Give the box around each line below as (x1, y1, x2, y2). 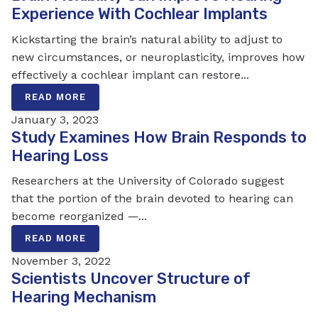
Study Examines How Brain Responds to (11, 128, 307, 146)
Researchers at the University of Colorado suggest (11, 174, 284, 188)
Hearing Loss (11, 146, 109, 165)
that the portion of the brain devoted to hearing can (11, 192, 293, 206)
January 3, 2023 (11, 112, 99, 126)
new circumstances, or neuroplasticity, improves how (11, 50, 305, 65)
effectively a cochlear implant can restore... (11, 68, 249, 82)
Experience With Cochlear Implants (11, 5, 268, 23)
